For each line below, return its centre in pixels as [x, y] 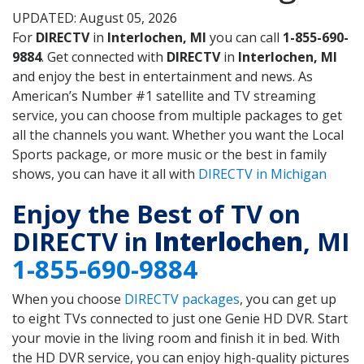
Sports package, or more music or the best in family [169, 155]
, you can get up [288, 299]
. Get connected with [104, 57]
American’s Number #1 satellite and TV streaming [164, 96]
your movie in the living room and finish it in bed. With [176, 338]
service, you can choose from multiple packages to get [177, 116]
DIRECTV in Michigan [262, 174]
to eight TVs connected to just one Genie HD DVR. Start [180, 318]
